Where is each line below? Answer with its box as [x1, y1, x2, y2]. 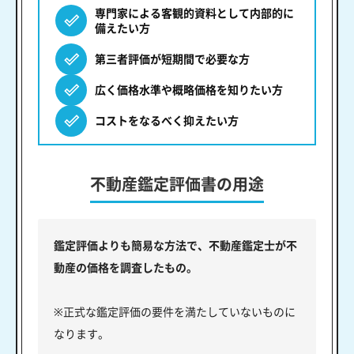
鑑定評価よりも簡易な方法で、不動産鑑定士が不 [54, 238, 297, 254]
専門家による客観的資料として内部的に [95, 6, 294, 21]
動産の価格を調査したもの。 [54, 260, 198, 276]
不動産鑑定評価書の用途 [90, 174, 264, 196]
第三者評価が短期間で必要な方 [95, 51, 250, 67]
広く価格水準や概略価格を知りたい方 [95, 82, 283, 98]
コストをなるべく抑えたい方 [95, 113, 239, 129]
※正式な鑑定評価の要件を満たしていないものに [54, 304, 296, 320]
